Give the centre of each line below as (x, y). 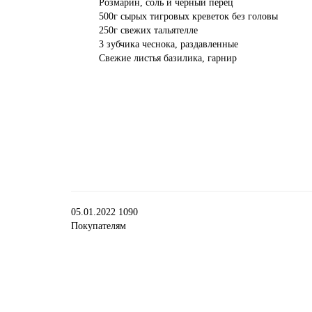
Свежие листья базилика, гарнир (168, 58)
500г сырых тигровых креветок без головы (188, 16)
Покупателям (99, 226)
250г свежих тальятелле (148, 30)
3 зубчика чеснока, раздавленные (169, 44)
